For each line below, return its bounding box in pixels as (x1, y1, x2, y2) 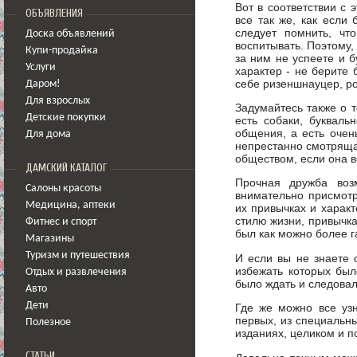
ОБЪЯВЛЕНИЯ (25, 7, 83, 20)
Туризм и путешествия (25, 250, 130, 261)
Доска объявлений (25, 29, 115, 39)
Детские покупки (25, 112, 106, 123)
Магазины (25, 233, 74, 244)
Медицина (25, 200, 77, 210)
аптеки (83, 200, 116, 210)
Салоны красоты (25, 183, 101, 194)
